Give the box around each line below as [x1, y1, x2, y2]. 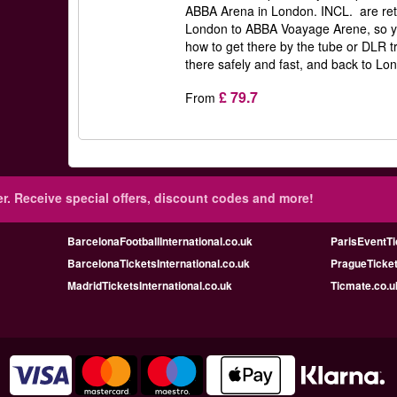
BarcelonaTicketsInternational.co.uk [67, 255, 250, 271]
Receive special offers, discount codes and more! [11, 189, 314, 206]
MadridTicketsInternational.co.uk [67, 277, 232, 293]
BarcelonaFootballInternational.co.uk [67, 233, 253, 249]
